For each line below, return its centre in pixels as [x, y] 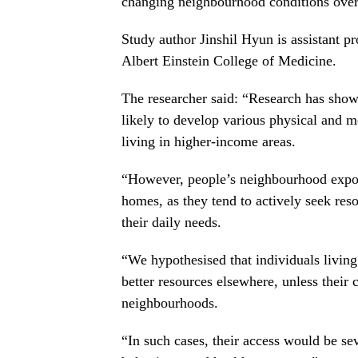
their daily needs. [171, 223]
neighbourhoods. [170, 303]
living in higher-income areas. [209, 142]
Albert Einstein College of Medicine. [229, 61]
